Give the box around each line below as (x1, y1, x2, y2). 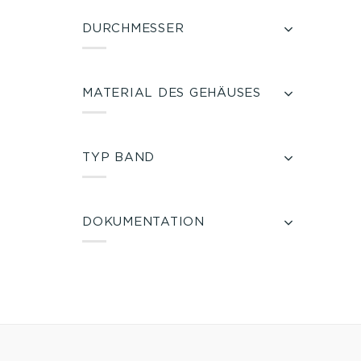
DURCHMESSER (82, 21, 185, 35)
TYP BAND (82, 150, 155, 164)
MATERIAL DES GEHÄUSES (82, 85, 261, 99)
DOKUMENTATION (82, 214, 205, 228)
